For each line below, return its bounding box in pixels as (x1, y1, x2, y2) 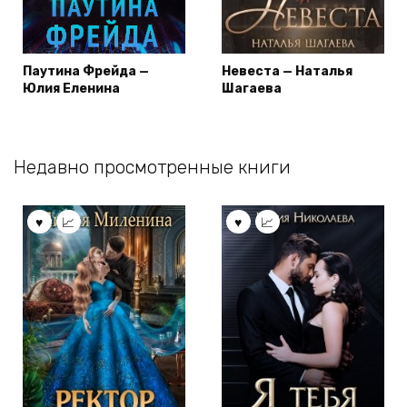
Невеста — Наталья (222, 63, 352, 79)
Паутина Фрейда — (23, 63, 149, 79)
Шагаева (222, 80, 282, 96)
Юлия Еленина (23, 80, 120, 96)
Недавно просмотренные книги (14, 155, 291, 178)
